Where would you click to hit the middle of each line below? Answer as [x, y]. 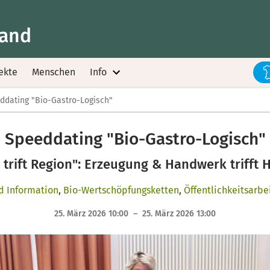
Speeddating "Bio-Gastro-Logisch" [135, 139]
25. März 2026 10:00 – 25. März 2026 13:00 [135, 214]
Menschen [54, 72]
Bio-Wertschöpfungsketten [121, 190]
